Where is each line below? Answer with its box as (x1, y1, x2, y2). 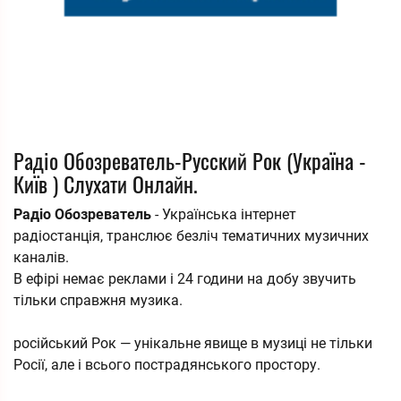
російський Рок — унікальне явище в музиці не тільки (13, 335, 372, 352)
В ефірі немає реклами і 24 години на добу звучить (13, 270, 356, 287)
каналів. (13, 249, 69, 266)
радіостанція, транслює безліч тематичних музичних (13, 227, 369, 244)
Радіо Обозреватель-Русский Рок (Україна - (13, 144, 366, 176)
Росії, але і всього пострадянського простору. (13, 356, 320, 373)
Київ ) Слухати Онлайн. (13, 167, 198, 200)
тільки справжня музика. (13, 292, 183, 309)
